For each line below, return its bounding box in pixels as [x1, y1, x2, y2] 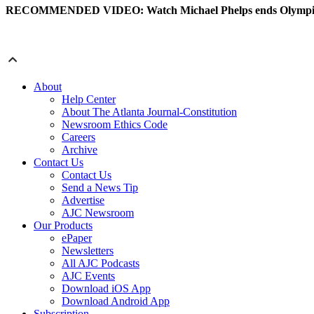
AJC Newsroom [62, 207, 134, 219]
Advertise [62, 194, 104, 207]
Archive [62, 144, 97, 156]
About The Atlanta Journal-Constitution [62, 106, 237, 118]
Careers [62, 131, 95, 144]
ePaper [62, 232, 92, 245]
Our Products [34, 219, 93, 232]
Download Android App [62, 295, 170, 308]
